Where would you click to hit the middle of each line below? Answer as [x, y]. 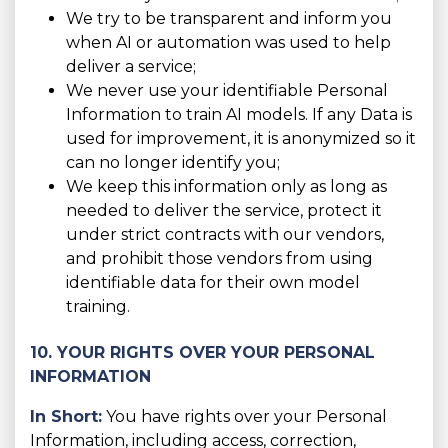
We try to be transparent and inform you [229, 19]
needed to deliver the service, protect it [224, 211]
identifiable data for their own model [213, 283]
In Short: [66, 417]
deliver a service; [131, 67]
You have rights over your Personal [244, 417]
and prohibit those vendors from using [219, 259]
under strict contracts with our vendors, [225, 235]
